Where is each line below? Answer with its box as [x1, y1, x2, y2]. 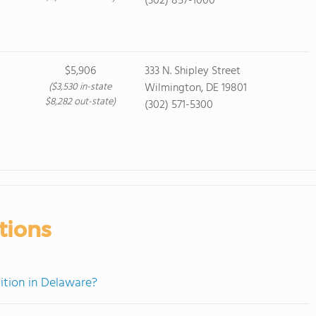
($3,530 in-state [49, 79, 111, 95]
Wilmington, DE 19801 [145, 79, 247, 97]
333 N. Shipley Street [145, 62, 241, 80]
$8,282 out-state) [44, 94, 116, 110]
